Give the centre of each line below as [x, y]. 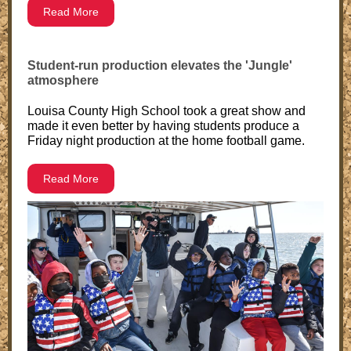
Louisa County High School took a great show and [166, 111]
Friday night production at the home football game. [166, 141]
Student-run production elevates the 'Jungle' [160, 65]
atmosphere [63, 80]
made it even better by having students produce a [163, 126]
